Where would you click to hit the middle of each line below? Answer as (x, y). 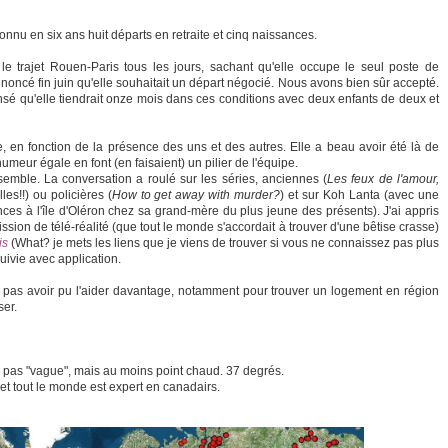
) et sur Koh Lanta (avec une (360, 195)
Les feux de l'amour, (383, 179)
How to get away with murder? (196, 195)
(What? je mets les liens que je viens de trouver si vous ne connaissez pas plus (223, 243)
